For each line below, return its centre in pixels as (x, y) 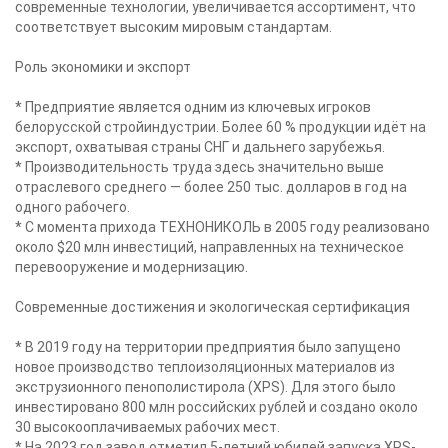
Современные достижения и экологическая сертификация (212, 307)
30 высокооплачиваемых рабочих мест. (147, 427)
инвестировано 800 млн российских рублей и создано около (216, 407)
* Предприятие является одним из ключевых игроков (193, 107)
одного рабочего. (72, 207)
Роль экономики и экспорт (103, 67)
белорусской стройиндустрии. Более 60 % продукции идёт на (220, 127)
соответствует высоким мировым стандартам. (173, 27)
